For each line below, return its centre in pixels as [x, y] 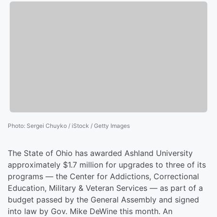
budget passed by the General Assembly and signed [103, 200]
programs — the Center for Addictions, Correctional [103, 177]
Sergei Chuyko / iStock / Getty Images [78, 126]
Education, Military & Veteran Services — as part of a [105, 188]
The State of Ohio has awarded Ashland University [100, 153]
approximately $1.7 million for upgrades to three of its [107, 165]
